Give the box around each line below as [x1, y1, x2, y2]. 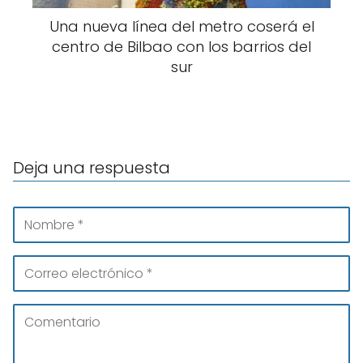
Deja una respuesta [13, 156, 170, 180]
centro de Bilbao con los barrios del [52, 36, 311, 58]
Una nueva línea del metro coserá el [49, 16, 314, 37]
